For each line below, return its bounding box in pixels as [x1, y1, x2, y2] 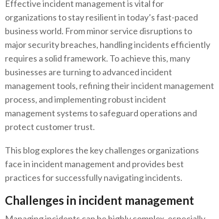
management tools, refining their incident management [5, 80, 214, 91]
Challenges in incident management [5, 193, 194, 208]
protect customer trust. [5, 121, 95, 132]
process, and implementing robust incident [5, 94, 166, 105]
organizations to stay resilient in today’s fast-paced [5, 12, 198, 23]
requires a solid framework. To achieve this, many [5, 53, 190, 64]
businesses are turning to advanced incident [5, 66, 172, 78]
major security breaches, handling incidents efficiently [5, 39, 210, 50]
